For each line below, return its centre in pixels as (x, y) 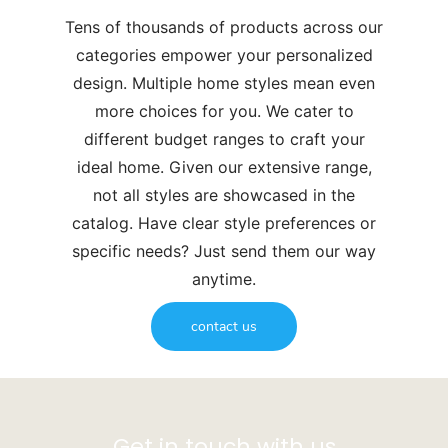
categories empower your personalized (224, 54)
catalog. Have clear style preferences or (224, 222)
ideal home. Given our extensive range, (224, 166)
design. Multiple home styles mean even (224, 82)
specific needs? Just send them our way (224, 250)
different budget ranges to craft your (224, 138)
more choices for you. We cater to (224, 110)
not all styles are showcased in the (224, 194)
